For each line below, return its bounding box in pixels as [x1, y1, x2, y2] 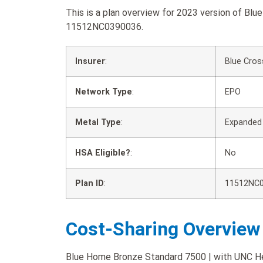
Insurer [75, 56, 105, 66]
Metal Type [75, 117, 121, 127]
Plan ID [75, 178, 104, 188]
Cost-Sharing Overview [66, 217, 261, 240]
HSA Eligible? [75, 147, 130, 158]
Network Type [75, 86, 132, 97]
